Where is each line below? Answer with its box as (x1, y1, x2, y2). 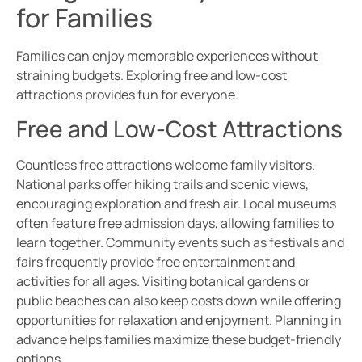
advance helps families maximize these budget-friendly (16, 330, 341, 348)
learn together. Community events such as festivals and (16, 233, 344, 251)
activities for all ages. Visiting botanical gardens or (16, 271, 310, 290)
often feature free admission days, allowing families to (16, 213, 334, 232)
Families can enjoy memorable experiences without (16, 46, 318, 65)
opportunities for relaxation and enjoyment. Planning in (16, 310, 342, 329)
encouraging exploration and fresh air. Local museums (16, 194, 336, 213)
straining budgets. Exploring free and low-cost (16, 65, 287, 84)
